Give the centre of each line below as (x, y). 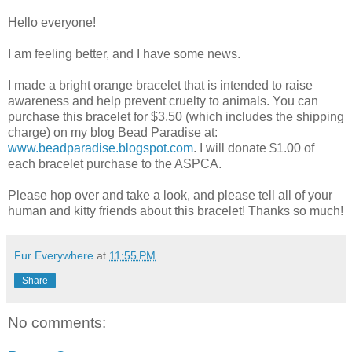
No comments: (57, 322)
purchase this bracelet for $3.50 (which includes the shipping (176, 116)
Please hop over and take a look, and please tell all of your (170, 195)
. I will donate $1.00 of (254, 148)
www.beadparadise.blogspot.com (101, 148)
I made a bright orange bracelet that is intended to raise (160, 85)
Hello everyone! (52, 22)
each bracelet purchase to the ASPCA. (115, 163)
